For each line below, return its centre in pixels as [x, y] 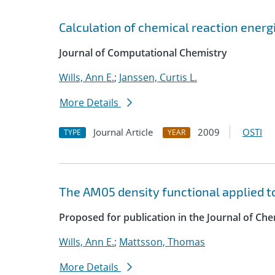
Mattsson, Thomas [162, 242]
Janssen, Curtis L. [158, 77]
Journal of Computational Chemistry [143, 53]
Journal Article [123, 132]
